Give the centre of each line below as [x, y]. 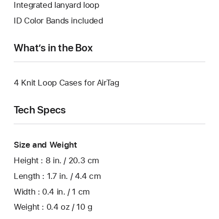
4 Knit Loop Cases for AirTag [66, 83]
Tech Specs [40, 110]
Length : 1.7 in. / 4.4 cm [57, 176]
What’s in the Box [53, 48]
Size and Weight [45, 145]
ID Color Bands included [58, 21]
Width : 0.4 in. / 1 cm [52, 191]
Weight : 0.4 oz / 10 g [53, 207]
